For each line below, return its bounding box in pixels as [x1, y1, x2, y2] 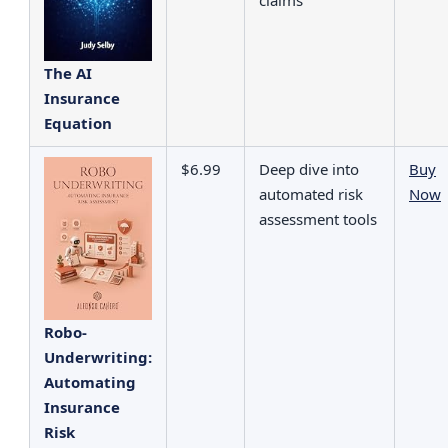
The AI [44, 62, 92, 83]
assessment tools [259, 208, 377, 229]
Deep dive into [259, 158, 359, 179]
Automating [44, 372, 136, 393]
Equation [44, 112, 112, 133]
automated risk [259, 183, 363, 204]
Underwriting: [44, 347, 152, 368]
